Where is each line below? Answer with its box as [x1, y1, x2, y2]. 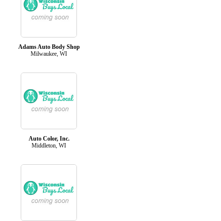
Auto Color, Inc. [28, 135, 70, 142]
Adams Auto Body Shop [18, 43, 80, 50]
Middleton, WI [32, 142, 66, 149]
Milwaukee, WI [31, 50, 67, 57]
